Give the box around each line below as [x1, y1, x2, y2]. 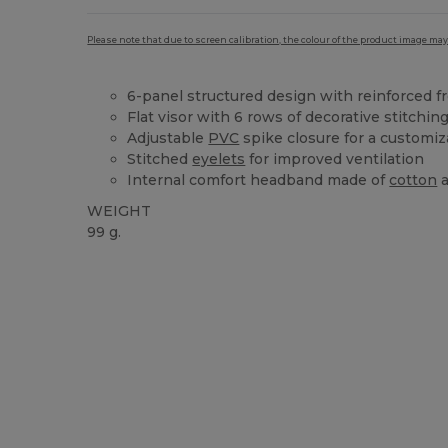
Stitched [127, 150, 193, 168]
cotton [389, 171, 438, 189]
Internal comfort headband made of [127, 171, 390, 189]
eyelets [192, 150, 246, 168]
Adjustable [127, 129, 209, 147]
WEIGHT [87, 202, 152, 220]
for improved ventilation [245, 150, 425, 168]
